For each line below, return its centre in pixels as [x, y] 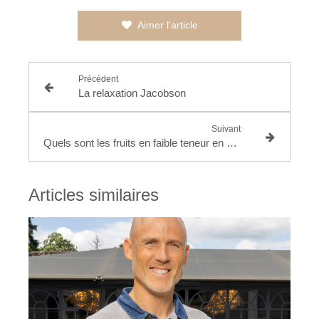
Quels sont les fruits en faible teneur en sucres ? [232, 142]
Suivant [226, 129]
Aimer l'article [167, 25]
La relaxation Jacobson [132, 93]
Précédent [98, 79]
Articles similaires [94, 194]
